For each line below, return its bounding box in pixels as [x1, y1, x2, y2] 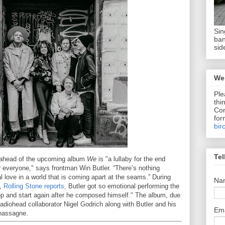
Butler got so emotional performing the [66, 182, 179, 190]
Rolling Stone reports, [4, 182, 66, 190]
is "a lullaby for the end [96, 155, 165, 163]
